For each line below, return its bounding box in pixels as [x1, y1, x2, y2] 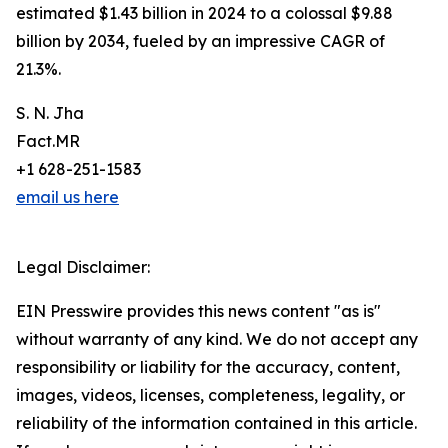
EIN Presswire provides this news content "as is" [16, 301, 381, 322]
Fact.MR [16, 131, 80, 152]
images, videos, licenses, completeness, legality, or [16, 385, 405, 406]
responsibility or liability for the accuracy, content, [16, 357, 400, 378]
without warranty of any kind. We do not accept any [16, 329, 418, 350]
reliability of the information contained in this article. [16, 413, 417, 434]
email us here [16, 187, 119, 208]
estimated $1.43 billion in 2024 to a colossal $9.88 [16, 3, 393, 24]
